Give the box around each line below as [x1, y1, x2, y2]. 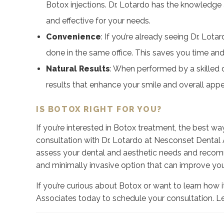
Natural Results [46, 64, 110, 73]
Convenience [46, 32, 101, 41]
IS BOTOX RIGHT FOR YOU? [36, 104, 162, 114]
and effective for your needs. [46, 16, 150, 25]
